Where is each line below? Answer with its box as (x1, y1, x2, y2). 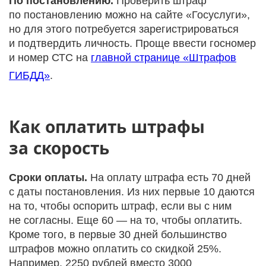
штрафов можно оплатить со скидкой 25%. (9, 243, 221, 255)
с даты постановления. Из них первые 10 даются (9, 186, 255, 198)
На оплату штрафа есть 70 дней (87, 172, 251, 184)
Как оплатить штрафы (9, 114, 205, 139)
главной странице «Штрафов (91, 52, 236, 64)
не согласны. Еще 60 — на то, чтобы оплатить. (9, 214, 242, 227)
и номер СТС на (9, 52, 91, 64)
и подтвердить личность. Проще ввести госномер (9, 37, 256, 50)
